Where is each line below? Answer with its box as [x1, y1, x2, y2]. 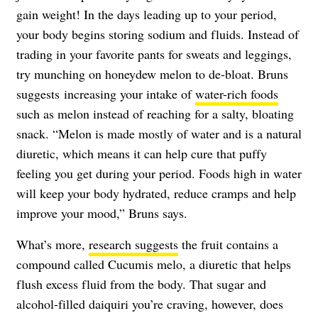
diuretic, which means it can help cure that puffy [16, 144, 267, 162]
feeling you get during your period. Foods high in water [16, 164, 302, 182]
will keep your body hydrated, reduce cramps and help [16, 184, 296, 202]
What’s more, [16, 235, 89, 253]
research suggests [89, 235, 178, 253]
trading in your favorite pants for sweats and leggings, [16, 45, 292, 62]
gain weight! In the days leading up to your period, [16, 5, 277, 23]
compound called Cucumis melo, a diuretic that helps [16, 255, 291, 273]
